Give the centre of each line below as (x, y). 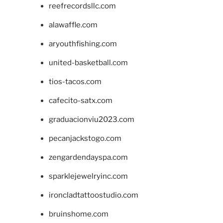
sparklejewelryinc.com (88, 176)
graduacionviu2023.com (91, 119)
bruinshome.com (78, 214)
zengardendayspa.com (88, 157)
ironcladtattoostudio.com (93, 195)
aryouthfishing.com (83, 44)
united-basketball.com (88, 62)
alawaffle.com (73, 25)
